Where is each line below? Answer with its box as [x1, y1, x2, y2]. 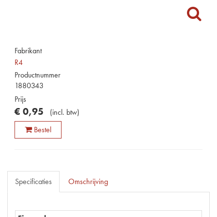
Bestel [34, 124, 51, 135]
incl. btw [52, 107, 77, 117]
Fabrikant [15, 46, 42, 56]
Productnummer [15, 70, 61, 80]
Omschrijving [68, 176, 108, 186]
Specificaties [15, 176, 52, 186]
